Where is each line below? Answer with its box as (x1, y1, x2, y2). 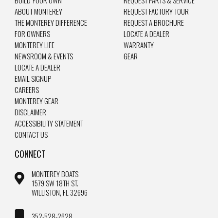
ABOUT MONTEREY (15, 5, 62, 17)
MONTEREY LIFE (15, 39, 54, 50)
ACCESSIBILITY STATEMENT (15, 117, 83, 128)
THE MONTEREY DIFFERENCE (15, 17, 87, 28)
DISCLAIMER (15, 106, 46, 117)
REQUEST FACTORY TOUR (124, 5, 189, 17)
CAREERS (15, 84, 39, 95)
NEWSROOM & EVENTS (15, 50, 73, 61)
